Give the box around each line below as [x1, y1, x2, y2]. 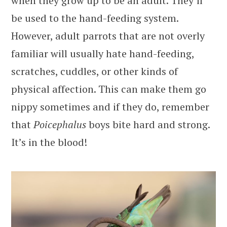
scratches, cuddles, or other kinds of [11, 64, 178, 78]
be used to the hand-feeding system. [11, 11, 178, 25]
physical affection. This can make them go [11, 82, 206, 96]
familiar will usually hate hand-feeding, [11, 46, 194, 60]
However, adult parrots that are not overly [11, 28, 205, 43]
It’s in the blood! [11, 135, 87, 149]
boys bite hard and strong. [89, 117, 210, 131]
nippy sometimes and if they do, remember [11, 99, 209, 113]
